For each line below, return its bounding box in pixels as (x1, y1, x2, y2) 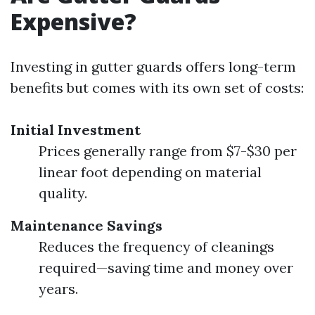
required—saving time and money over (39, 259, 293, 276)
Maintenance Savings (11, 217, 162, 234)
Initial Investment (11, 121, 141, 139)
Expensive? (11, 6, 136, 37)
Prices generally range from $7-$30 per (39, 142, 297, 160)
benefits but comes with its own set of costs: (11, 79, 304, 96)
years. (39, 280, 78, 297)
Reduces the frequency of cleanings (39, 238, 274, 255)
